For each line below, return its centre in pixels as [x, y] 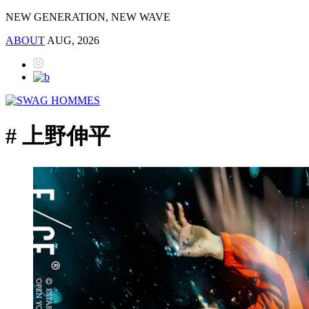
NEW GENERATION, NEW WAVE [88, 17]
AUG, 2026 [73, 40]
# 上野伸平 [58, 136]
